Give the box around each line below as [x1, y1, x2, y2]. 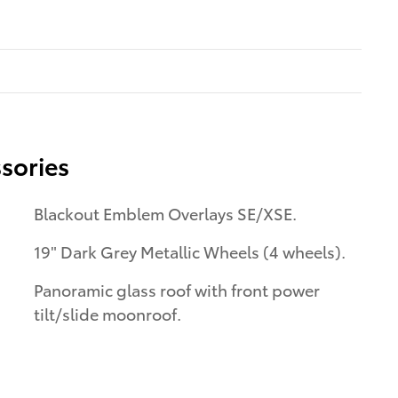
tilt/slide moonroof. [34, 302, 181, 325]
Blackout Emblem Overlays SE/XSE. [34, 202, 297, 225]
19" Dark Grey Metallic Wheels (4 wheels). [34, 240, 346, 263]
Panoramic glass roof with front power [34, 278, 320, 301]
